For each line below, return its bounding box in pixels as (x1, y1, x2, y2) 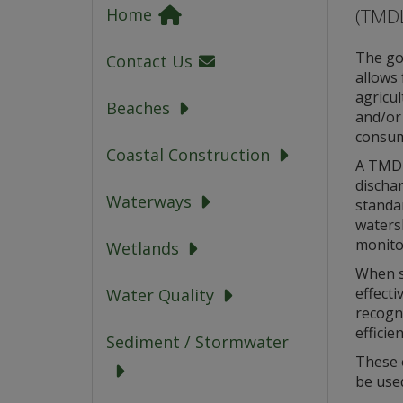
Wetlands (106, 237, 179, 260)
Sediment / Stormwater (106, 331, 289, 354)
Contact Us (106, 50, 197, 73)
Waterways (106, 191, 192, 213)
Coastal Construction (106, 144, 270, 166)
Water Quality (106, 284, 214, 307)
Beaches (106, 97, 170, 120)
